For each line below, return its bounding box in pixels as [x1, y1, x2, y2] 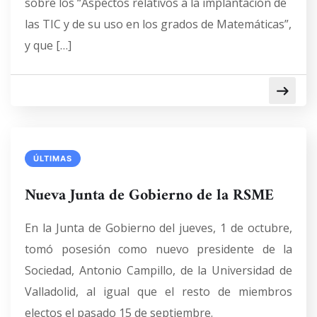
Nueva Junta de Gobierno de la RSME [25, 182, 274, 209]
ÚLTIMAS [33, 154, 72, 163]
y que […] [25, 38, 71, 53]
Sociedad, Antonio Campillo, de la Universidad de [25, 263, 292, 278]
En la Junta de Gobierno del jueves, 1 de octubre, [25, 220, 292, 236]
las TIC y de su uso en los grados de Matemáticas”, [25, 16, 292, 32]
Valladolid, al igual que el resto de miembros [25, 284, 292, 299]
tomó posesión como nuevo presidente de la [25, 241, 292, 257]
